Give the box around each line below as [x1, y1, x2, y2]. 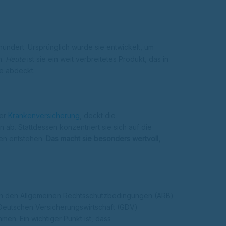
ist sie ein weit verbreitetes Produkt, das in [25, 54, 168, 63]
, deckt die [80, 111, 116, 120]
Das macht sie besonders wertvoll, [46, 134, 160, 143]
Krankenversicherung [8, 111, 80, 120]
